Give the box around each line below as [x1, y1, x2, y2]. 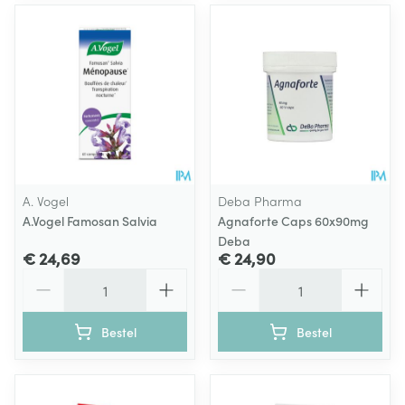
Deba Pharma [218, 192, 302, 210]
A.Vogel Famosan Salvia [23, 212, 157, 230]
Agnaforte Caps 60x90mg [218, 212, 369, 230]
